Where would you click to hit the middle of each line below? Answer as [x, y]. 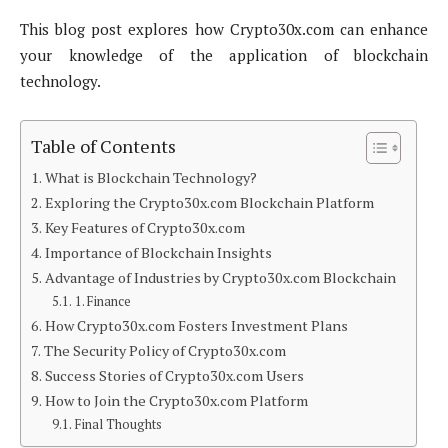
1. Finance [102, 302]
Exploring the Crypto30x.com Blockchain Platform [209, 203]
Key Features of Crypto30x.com [144, 228]
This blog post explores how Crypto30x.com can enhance [224, 29]
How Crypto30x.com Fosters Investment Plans [196, 326]
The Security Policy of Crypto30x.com [164, 351]
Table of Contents [103, 146]
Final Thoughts [118, 425]
